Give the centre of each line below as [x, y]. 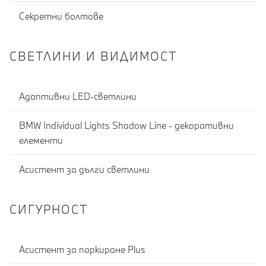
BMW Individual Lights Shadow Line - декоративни [126, 125]
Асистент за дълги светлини [84, 169]
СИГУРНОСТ [49, 209]
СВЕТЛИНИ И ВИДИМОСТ [94, 56]
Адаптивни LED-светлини [78, 96]
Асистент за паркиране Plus [82, 249]
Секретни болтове [61, 16]
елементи [41, 140]
